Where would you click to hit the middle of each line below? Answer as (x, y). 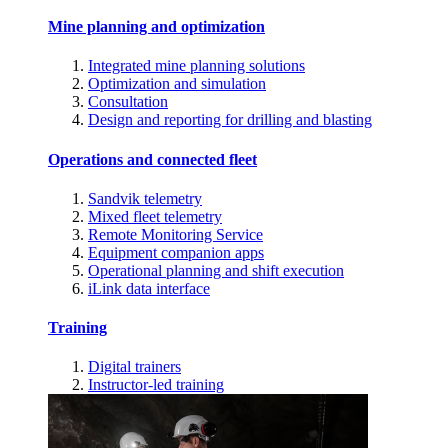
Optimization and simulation (177, 84)
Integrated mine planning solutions (196, 66)
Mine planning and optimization (156, 27)
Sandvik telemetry (145, 198)
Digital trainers (134, 367)
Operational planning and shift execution (216, 270)
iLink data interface (149, 288)
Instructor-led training (156, 385)
